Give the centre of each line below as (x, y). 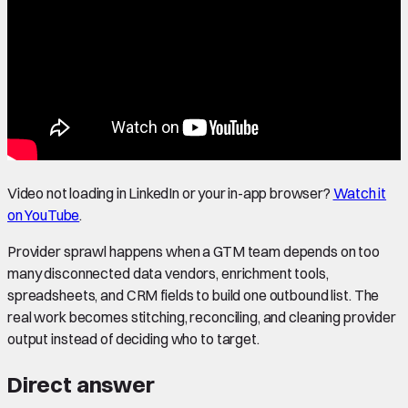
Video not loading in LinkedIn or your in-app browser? (169, 193)
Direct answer (81, 384)
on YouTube (44, 214)
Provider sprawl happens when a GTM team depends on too (194, 251)
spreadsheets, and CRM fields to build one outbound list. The (194, 295)
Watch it (360, 193)
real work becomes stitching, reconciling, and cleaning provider (202, 316)
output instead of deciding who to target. (133, 338)
